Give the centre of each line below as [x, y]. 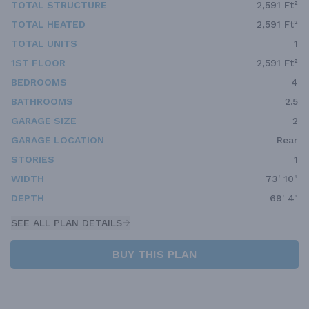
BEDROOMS [39, 82]
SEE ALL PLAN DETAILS [67, 223]
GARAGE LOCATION [58, 140]
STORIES [33, 160]
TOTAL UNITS [44, 44]
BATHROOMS [42, 102]
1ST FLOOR [38, 63]
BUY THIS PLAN [154, 255]
